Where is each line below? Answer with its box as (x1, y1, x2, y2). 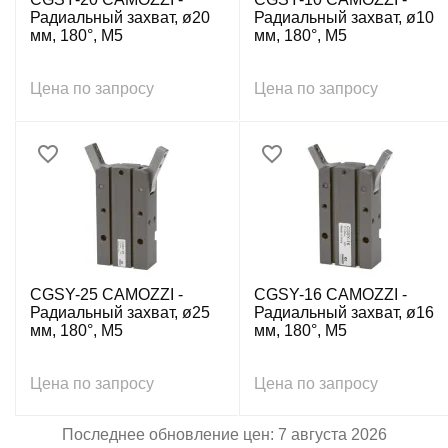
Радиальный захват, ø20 (30, 9, 210, 26)
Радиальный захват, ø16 (254, 304, 434, 321)
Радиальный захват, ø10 (254, 9, 434, 26)
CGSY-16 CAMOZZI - (254, 286, 407, 303)
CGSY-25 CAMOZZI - (30, 286, 183, 303)
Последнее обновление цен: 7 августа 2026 (61, 426, 387, 443)
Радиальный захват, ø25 (30, 304, 210, 321)
